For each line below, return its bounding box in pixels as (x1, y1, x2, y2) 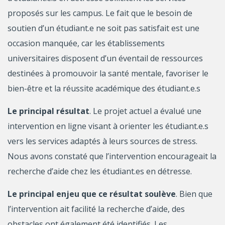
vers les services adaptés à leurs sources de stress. (8, 135, 197, 147)
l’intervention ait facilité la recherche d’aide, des (8, 203, 185, 214)
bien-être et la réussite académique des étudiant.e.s (8, 82, 200, 94)
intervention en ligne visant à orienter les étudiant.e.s (8, 120, 208, 132)
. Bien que (176, 188, 212, 199)
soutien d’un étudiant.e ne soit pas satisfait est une (8, 22, 199, 34)
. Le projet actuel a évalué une (89, 105, 201, 117)
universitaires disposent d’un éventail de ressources (8, 52, 203, 64)
